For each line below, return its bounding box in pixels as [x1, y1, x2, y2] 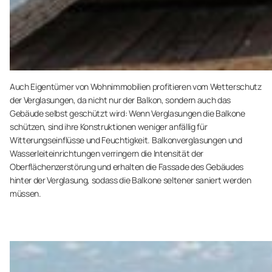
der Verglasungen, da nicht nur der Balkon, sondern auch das [10, 94, 231, 106]
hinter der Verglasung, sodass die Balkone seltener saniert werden [10, 174, 251, 186]
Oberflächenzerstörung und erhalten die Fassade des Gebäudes [10, 161, 244, 172]
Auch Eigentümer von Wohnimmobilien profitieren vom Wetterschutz [10, 81, 262, 92]
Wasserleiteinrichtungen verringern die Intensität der [10, 148, 204, 159]
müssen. [10, 188, 41, 199]
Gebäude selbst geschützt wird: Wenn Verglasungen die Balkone [10, 107, 245, 119]
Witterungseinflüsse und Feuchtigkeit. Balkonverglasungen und [10, 134, 242, 146]
